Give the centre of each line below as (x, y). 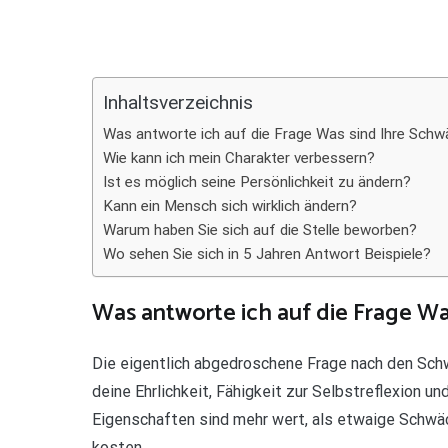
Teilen (30, 16)
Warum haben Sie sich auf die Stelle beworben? (260, 230)
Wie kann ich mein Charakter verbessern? (239, 158)
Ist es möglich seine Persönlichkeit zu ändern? (257, 182)
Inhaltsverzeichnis (178, 103)
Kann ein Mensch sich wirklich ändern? (230, 206)
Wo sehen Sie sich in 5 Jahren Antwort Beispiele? (267, 254)
